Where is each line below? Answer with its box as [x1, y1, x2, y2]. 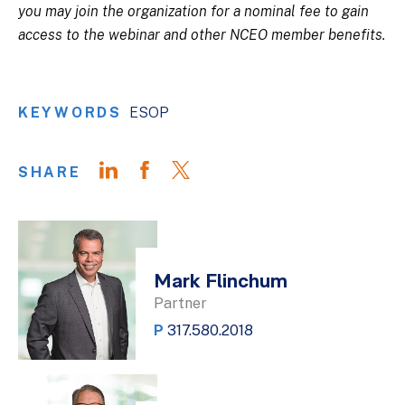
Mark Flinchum [154, 272, 287, 294]
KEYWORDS [18, 104, 122, 122]
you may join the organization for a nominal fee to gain [18, 3, 369, 21]
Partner [154, 295, 207, 313]
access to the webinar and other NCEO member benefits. [18, 26, 385, 44]
